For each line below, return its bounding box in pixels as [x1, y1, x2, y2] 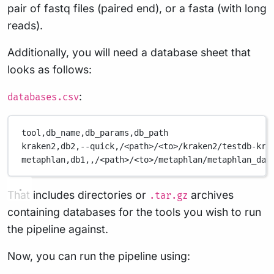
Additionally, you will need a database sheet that [7, 46, 251, 59]
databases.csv [7, 92, 79, 104]
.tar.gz [149, 190, 188, 202]
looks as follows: [7, 63, 92, 76]
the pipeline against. [7, 223, 108, 236]
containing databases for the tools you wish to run [7, 206, 261, 219]
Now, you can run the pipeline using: [7, 250, 190, 263]
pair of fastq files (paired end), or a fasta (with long [7, 2, 267, 15]
